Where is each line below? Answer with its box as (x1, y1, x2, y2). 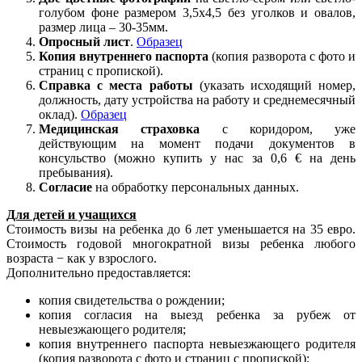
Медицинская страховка (39, 122, 200, 137)
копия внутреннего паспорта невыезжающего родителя (39, 337, 356, 351)
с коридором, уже (200, 122, 356, 137)
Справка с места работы (39, 78, 193, 93)
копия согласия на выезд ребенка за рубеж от (39, 308, 356, 322)
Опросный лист (39, 35, 130, 49)
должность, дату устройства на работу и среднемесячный (39, 93, 356, 107)
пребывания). (39, 166, 113, 180)
